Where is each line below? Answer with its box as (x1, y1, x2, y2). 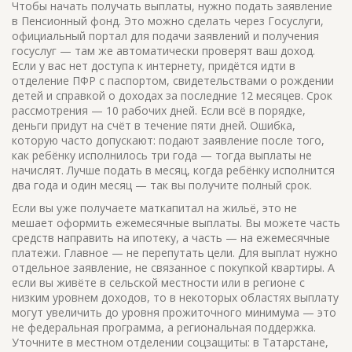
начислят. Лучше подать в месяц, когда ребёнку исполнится (12, 163, 335, 178)
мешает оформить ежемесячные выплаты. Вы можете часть (12, 215, 340, 230)
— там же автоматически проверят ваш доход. (57, 43, 315, 58)
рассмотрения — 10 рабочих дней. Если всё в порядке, (12, 103, 306, 118)
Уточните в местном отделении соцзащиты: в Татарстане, (12, 335, 328, 350)
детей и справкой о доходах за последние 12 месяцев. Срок (12, 88, 332, 103)
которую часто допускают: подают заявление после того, (12, 133, 324, 148)
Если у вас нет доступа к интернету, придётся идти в (12, 58, 295, 73)
